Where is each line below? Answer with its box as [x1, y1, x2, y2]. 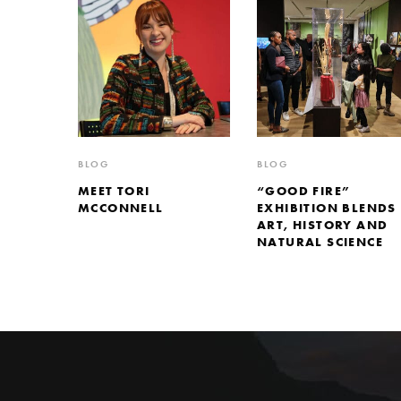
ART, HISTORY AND [257, 217, 388, 234]
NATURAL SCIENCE [257, 234, 383, 251]
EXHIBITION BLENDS [257, 200, 397, 217]
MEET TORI [78, 183, 150, 200]
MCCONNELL [78, 200, 164, 217]
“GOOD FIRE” [257, 183, 351, 200]
